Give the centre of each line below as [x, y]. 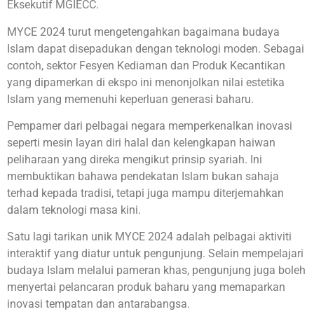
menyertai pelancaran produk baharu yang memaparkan [146, 287]
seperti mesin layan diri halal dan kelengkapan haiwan [141, 143]
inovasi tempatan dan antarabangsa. [98, 304]
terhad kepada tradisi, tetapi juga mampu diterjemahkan [145, 193]
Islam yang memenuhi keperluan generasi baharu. [130, 99]
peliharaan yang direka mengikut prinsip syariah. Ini [135, 160]
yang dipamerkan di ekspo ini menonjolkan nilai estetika [146, 82]
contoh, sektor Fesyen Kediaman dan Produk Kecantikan [146, 65]
